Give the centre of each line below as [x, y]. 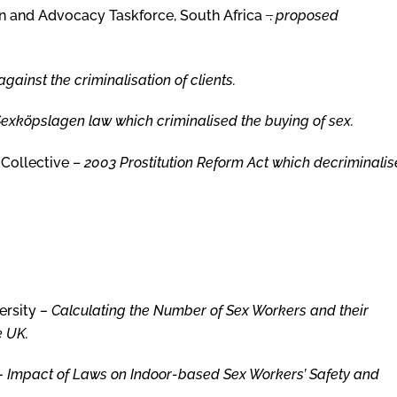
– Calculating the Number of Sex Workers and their [202, 310]
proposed [307, 15]
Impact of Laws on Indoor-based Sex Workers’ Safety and [193, 375]
